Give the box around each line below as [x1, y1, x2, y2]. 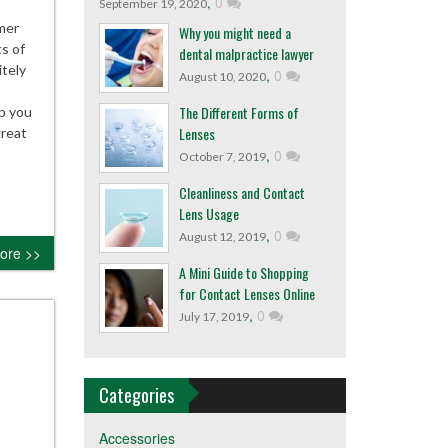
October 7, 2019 [178, 149, 266, 164]
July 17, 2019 [178, 309, 249, 324]
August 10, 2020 [178, 69, 266, 84]
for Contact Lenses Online [178, 283, 315, 304]
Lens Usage [178, 203, 239, 224]
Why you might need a [178, 22, 291, 43]
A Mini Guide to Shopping [178, 262, 309, 283]
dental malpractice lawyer [178, 43, 314, 64]
